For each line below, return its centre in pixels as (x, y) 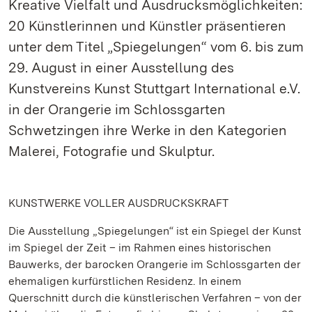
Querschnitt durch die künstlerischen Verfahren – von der (155, 298)
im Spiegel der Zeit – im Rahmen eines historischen (140, 248)
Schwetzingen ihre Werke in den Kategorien (148, 130)
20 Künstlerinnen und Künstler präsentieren (147, 26)
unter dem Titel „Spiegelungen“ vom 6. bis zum (156, 47)
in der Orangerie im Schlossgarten (117, 109)
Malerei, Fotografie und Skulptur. (111, 151)
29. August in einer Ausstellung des (121, 68)
